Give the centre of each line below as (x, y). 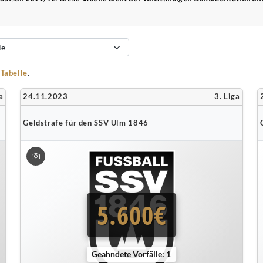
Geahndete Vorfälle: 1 (131, 254)
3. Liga (227, 97)
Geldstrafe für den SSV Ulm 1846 (86, 123)
